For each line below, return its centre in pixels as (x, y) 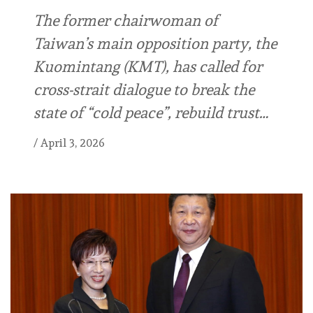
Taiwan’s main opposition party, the (155, 44)
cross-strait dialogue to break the (144, 90)
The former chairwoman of (126, 21)
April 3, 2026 (73, 143)
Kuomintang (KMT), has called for (148, 67)
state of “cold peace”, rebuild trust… (151, 113)
